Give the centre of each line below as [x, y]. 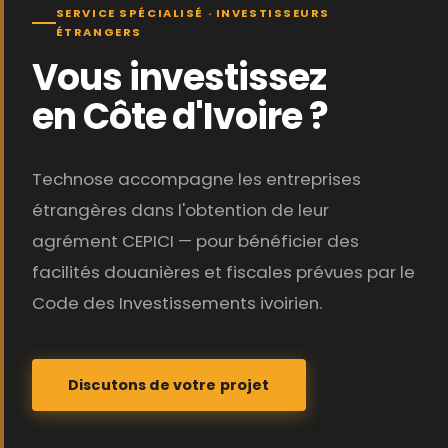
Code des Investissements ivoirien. [177, 303]
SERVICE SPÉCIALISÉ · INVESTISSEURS [193, 13]
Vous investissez [179, 78]
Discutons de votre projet [169, 385]
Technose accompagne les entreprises [196, 179]
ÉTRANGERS [98, 32]
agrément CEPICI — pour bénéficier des [195, 241]
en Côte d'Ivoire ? [180, 117]
